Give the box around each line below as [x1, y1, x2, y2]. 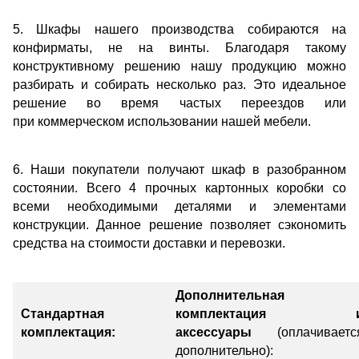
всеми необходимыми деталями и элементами [13, 200, 346, 214]
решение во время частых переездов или [13, 96, 346, 111]
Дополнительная [175, 288, 284, 303]
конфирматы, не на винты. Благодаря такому [13, 41, 346, 55]
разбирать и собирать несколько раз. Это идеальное [13, 78, 346, 92]
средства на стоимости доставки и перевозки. [13, 236, 285, 251]
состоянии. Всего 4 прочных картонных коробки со [13, 181, 346, 196]
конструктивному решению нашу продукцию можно [13, 59, 346, 74]
